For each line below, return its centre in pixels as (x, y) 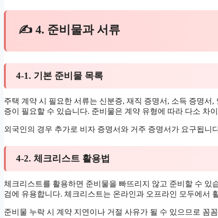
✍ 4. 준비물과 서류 (70, 30)
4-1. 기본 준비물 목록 (59, 75)
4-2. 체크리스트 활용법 (63, 159)
